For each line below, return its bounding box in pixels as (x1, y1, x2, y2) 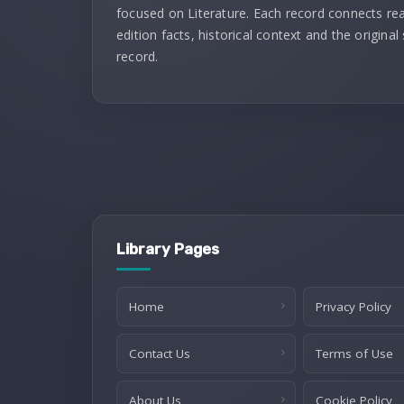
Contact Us (129, 345, 190, 362)
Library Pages (116, 240, 219, 258)
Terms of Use (315, 345, 393, 362)
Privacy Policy (315, 298, 391, 315)
